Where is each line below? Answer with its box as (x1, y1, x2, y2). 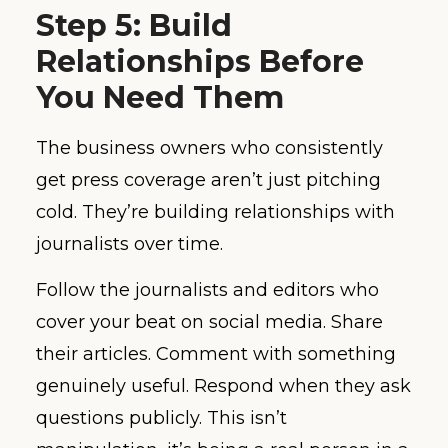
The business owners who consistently (36, 136, 383, 159)
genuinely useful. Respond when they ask (36, 375, 411, 398)
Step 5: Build (36, 6, 232, 44)
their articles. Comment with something (36, 343, 396, 366)
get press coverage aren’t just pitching (36, 168, 381, 191)
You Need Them (36, 78, 284, 116)
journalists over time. (36, 232, 223, 255)
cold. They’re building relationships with (36, 200, 395, 223)
